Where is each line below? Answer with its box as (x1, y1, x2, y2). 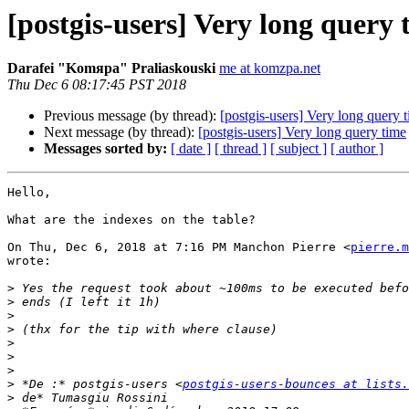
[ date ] (171, 141, 211, 157)
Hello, (7, 185, 51, 200)
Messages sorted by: (44, 141, 167, 157)
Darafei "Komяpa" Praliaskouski (7, 60, 215, 77)
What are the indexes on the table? (7, 213, 256, 227)
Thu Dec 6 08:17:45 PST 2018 (7, 77, 186, 93)
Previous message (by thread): (44, 108, 220, 124)
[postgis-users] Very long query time (198, 124, 406, 141)
